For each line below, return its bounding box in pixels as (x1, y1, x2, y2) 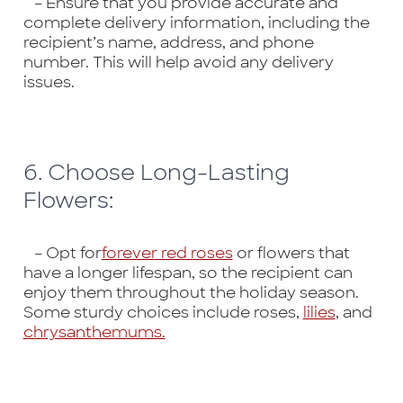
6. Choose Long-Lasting (22, 157, 290, 186)
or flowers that (232, 242, 350, 263)
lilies (302, 301, 336, 322)
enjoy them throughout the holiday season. (22, 282, 359, 302)
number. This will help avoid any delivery (22, 52, 334, 73)
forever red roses (101, 242, 233, 263)
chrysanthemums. (22, 321, 166, 342)
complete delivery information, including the (22, 13, 370, 33)
